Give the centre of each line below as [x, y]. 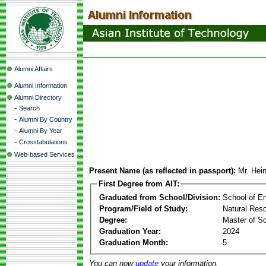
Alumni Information [41, 85]
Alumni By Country [46, 119]
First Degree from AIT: [139, 184]
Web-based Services [45, 154]
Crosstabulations [43, 142]
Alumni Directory [38, 97]
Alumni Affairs [34, 69]
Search [29, 108]
